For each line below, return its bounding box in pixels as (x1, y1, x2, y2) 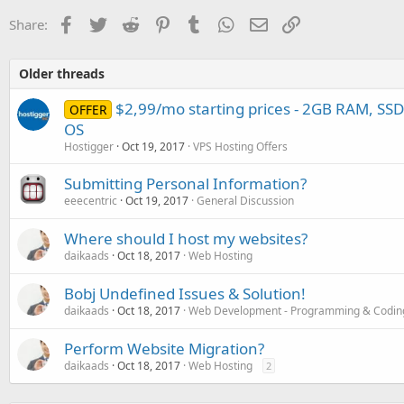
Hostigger (64, 139, 114, 154)
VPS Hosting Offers (193, 139, 288, 154)
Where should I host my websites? (64, 228, 308, 249)
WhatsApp (234, 14, 299, 32)
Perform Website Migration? (64, 338, 264, 359)
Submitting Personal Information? (64, 173, 307, 194)
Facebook (74, 14, 134, 32)
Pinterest (170, 14, 226, 32)
